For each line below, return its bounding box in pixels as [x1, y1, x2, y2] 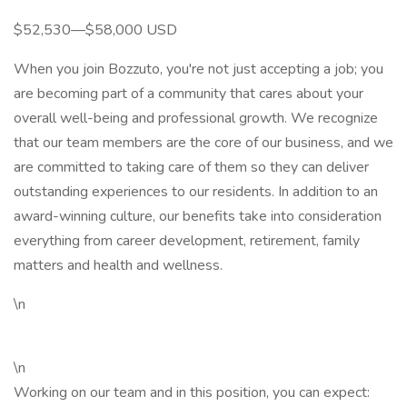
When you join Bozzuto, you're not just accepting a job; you [14, 59, 383, 79]
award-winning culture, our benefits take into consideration [14, 206, 382, 226]
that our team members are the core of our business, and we [14, 133, 393, 153]
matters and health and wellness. [14, 255, 223, 275]
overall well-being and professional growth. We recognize [14, 108, 378, 128]
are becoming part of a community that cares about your [14, 84, 363, 104]
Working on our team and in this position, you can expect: [14, 382, 370, 402]
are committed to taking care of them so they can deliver [14, 157, 369, 177]
